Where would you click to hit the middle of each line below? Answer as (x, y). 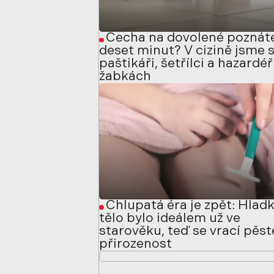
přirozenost (136, 244)
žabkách (125, 77)
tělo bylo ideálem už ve (170, 218)
